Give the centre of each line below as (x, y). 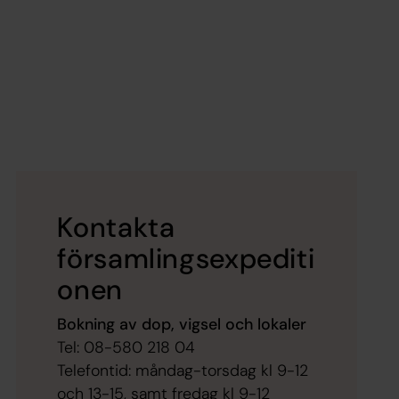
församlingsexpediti (186, 259)
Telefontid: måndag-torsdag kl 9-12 (183, 371)
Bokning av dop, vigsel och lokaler (182, 325)
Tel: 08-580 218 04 (126, 348)
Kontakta (116, 228)
